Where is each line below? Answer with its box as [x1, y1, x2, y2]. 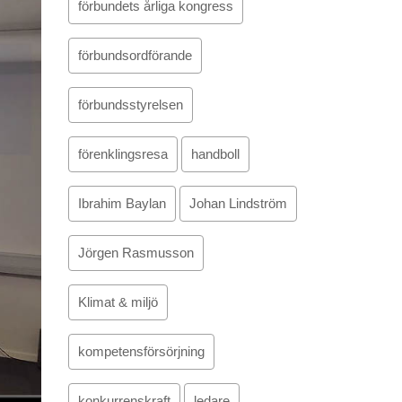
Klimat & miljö [78, 294, 158, 310]
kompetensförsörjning [78, 344, 205, 359]
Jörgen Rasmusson [78, 245, 194, 260]
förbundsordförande [78, 48, 192, 63]
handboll [191, 146, 240, 162]
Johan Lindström [189, 196, 287, 211]
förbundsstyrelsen [78, 97, 183, 112]
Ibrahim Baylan [78, 196, 166, 211]
